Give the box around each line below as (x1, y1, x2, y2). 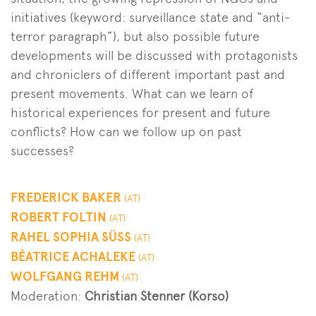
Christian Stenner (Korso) (85, 288, 229, 303)
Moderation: (11, 288, 85, 303)
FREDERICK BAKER (11, 189, 124, 205)
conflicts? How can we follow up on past (11, 123, 242, 139)
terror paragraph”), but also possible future (11, 28, 260, 44)
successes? (11, 142, 74, 158)
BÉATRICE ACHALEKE (11, 248, 138, 265)
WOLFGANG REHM (11, 268, 122, 284)
